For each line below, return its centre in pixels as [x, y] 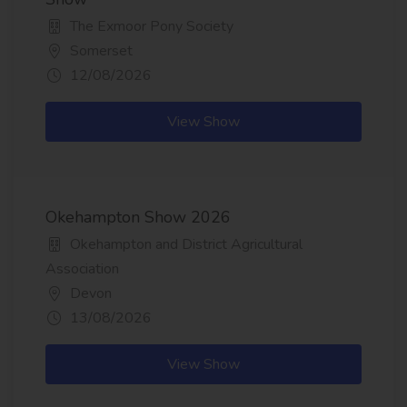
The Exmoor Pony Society [150, 27]
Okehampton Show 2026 [138, 218]
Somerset [99, 51]
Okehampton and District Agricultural [184, 245]
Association [82, 269]
